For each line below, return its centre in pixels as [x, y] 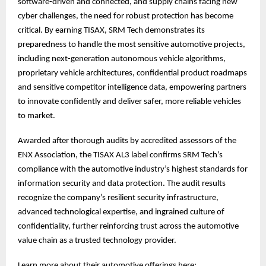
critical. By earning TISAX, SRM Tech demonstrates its [111, 31]
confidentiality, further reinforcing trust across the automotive [128, 227]
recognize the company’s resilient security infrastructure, [118, 198]
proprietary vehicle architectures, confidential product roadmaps [132, 74]
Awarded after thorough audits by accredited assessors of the [127, 141]
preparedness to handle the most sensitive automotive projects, [132, 45]
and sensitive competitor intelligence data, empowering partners [132, 88]
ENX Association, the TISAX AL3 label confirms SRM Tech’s [120, 156]
